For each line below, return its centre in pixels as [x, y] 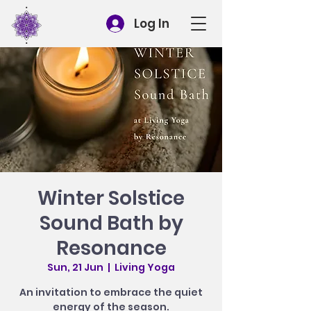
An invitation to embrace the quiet [111, 292]
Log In [152, 23]
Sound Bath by [111, 223]
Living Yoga [145, 267]
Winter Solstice [111, 198]
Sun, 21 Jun [75, 267]
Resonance [111, 248]
